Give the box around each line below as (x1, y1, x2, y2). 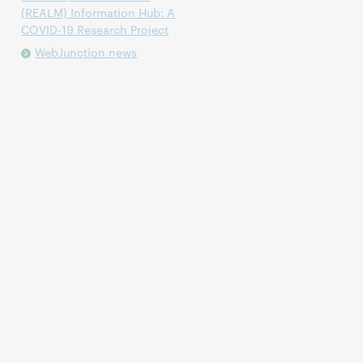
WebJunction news (35, 44, 138, 60)
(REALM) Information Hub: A (21, 4, 176, 20)
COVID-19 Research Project (21, 21, 169, 37)
